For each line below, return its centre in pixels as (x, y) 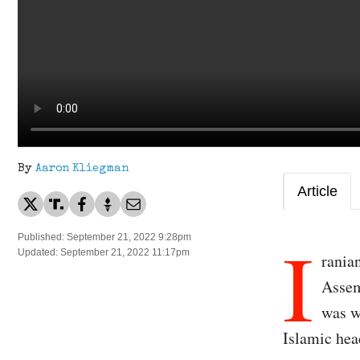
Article (317, 192)
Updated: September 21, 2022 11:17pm (104, 253)
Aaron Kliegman (82, 169)
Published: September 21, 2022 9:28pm (104, 237)
